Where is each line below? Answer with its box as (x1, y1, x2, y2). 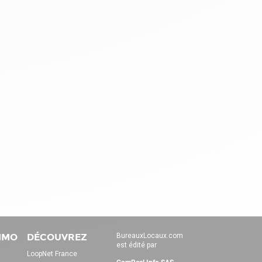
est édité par (116, 240, 157, 249)
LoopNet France (27, 249, 77, 258)
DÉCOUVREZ (27, 231, 87, 243)
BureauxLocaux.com (116, 231, 183, 240)
